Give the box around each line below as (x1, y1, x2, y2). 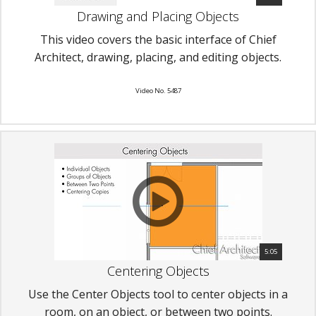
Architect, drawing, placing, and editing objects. (35, 49, 281, 65)
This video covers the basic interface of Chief (39, 31, 276, 47)
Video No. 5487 (135, 85, 181, 95)
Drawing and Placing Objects (77, 7, 239, 25)
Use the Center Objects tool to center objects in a (28, 286, 288, 302)
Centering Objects (107, 262, 209, 279)
